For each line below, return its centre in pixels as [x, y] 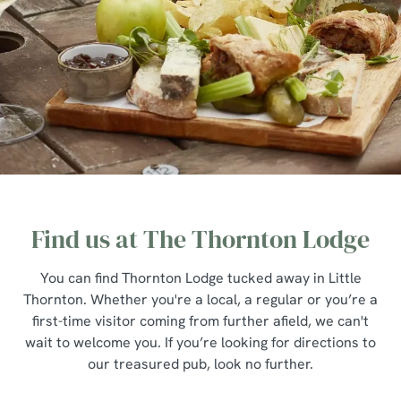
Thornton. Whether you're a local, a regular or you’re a [200, 299]
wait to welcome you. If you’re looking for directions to [200, 342]
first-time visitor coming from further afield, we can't [200, 321]
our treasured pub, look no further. [200, 364]
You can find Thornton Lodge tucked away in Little [200, 278]
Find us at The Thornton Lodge [200, 239]
